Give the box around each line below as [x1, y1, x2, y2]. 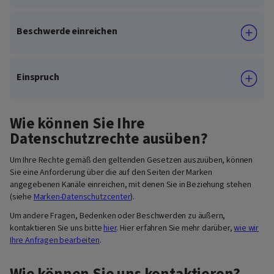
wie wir [234, 221, 259, 234]
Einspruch [17, 70, 59, 84]
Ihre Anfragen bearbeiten [10, 234, 100, 246]
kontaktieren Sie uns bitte [10, 221, 104, 234]
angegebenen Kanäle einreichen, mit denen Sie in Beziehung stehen [10, 179, 251, 191]
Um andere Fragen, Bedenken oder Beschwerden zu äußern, [10, 209, 226, 222]
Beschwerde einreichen [17, 24, 117, 38]
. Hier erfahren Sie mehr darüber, [116, 221, 234, 234]
